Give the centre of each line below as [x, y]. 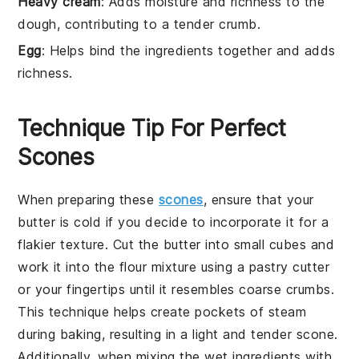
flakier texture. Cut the [91, 244]
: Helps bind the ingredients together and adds [188, 50]
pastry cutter [289, 266]
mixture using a [198, 266]
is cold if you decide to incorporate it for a [192, 222]
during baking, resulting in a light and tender [157, 334]
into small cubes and [268, 244]
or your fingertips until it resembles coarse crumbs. [176, 289]
